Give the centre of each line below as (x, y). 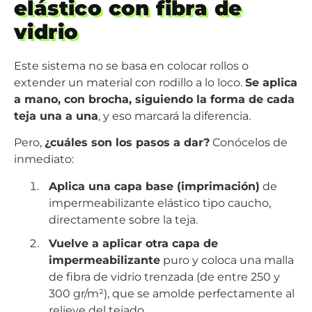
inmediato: (45, 159)
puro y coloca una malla (227, 260)
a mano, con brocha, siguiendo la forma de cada (154, 99)
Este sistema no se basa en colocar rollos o (131, 65)
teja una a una (56, 116)
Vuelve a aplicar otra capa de (133, 243)
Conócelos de (249, 143)
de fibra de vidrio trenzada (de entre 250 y (164, 276)
